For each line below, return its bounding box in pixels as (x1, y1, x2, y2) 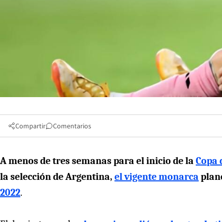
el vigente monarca (114, 170, 199, 182)
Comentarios (53, 121, 91, 130)
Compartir (15, 121, 46, 130)
